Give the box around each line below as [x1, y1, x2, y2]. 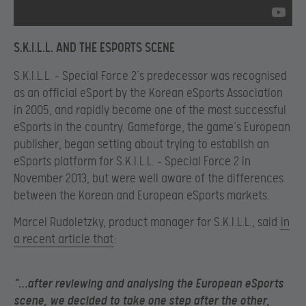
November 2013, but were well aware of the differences [14, 171, 283, 186]
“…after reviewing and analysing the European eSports [14, 276, 283, 291]
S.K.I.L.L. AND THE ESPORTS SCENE [14, 40, 175, 56]
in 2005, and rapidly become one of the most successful [14, 102, 286, 117]
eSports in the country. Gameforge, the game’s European [14, 120, 290, 135]
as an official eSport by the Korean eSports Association [14, 85, 283, 100]
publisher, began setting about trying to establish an [14, 137, 269, 152]
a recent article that [14, 232, 113, 247]
